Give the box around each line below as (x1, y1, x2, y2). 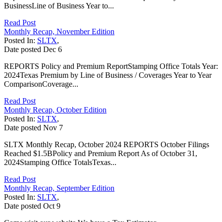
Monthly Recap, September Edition (4, 183, 114, 192)
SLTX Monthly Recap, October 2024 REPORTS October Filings (4, 140, 209, 149)
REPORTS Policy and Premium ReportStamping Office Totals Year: (4, 61, 218, 70)
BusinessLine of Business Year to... (4, 1, 114, 10)
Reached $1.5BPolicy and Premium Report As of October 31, (4, 149, 197, 158)
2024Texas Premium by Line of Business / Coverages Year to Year (4, 70, 212, 79)
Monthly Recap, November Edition (4, 27, 114, 36)
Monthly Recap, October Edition (4, 105, 107, 114)
